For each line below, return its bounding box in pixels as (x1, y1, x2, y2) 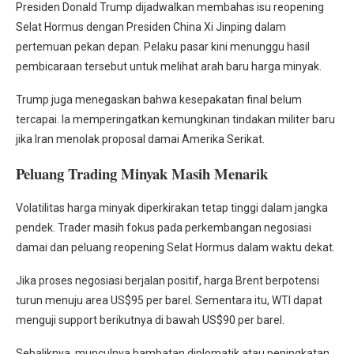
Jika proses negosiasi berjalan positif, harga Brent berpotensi (16, 274, 319, 288)
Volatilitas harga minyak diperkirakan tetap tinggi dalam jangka (16, 201, 328, 215)
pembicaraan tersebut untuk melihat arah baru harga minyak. (16, 60, 322, 73)
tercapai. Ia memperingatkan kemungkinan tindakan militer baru (16, 113, 335, 126)
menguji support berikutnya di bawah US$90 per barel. (16, 314, 284, 327)
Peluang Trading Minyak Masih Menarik (16, 163, 268, 185)
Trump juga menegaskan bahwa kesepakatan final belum (16, 93, 302, 107)
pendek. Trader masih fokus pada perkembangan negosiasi (16, 221, 311, 235)
